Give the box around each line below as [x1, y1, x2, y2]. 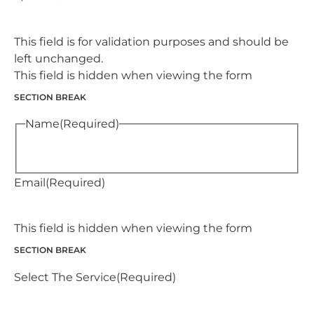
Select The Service [14, 271, 116, 285]
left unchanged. [14, 51, 103, 65]
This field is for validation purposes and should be [14, 34, 289, 48]
